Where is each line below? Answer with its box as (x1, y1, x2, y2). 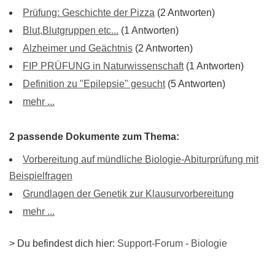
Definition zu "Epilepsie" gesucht (23, 79, 165, 89)
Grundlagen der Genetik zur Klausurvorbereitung (23, 188, 234, 199)
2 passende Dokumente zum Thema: (9, 131, 179, 142)
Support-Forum (117, 238, 183, 249)
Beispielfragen (9, 171, 72, 181)
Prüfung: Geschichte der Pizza (23, 7, 155, 18)
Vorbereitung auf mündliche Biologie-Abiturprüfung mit (23, 154, 258, 165)
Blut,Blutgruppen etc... (23, 25, 118, 36)
